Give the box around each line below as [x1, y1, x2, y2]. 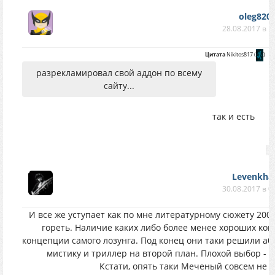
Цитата [204, 50, 225, 58]
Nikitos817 [226, 50, 253, 58]
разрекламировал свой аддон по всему [36, 66, 202, 79]
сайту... [104, 79, 134, 91]
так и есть [212, 110, 255, 122]
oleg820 [238, 10, 271, 22]
